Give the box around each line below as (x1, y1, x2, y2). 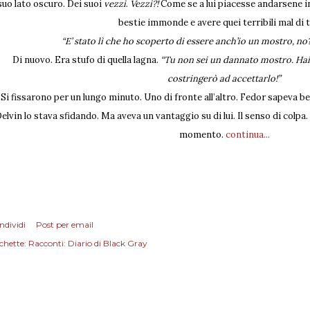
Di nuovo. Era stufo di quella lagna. (12, 54, 161, 66)
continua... (225, 129, 270, 140)
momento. (179, 129, 226, 140)
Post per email (36, 219, 93, 230)
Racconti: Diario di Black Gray (28, 238, 147, 248)
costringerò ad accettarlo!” (167, 73, 281, 84)
